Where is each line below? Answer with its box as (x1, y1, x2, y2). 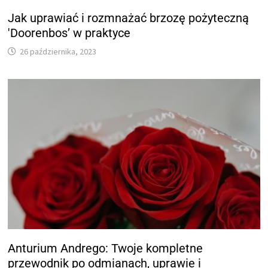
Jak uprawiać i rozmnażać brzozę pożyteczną (8, 11, 249, 26)
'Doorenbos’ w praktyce (8, 26, 131, 41)
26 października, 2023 (20, 46, 97, 57)
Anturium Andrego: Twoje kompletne (8, 240, 203, 255)
